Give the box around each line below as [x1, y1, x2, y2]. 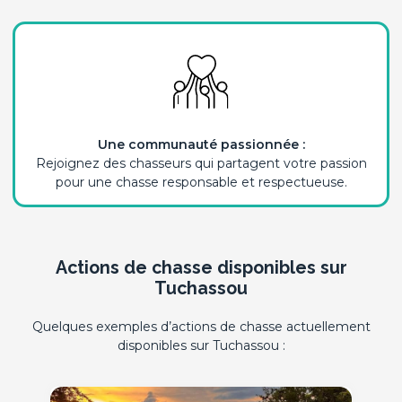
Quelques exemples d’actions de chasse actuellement [31, 319, 371, 335]
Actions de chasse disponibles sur [55, 258, 347, 278]
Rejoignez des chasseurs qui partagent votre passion [35, 155, 367, 171]
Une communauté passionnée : [97, 136, 305, 153]
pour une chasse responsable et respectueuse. [55, 174, 347, 190]
